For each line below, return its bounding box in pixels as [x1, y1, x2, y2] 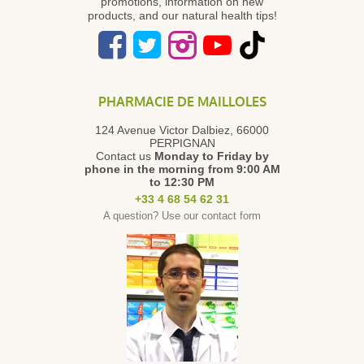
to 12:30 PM [149, 176, 214, 188]
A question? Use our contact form [103, 210, 261, 221]
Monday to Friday [154, 150, 252, 162]
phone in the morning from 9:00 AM [84, 163, 280, 175]
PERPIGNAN [149, 137, 215, 149]
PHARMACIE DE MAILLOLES [97, 93, 266, 110]
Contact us [95, 150, 154, 162]
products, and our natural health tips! [87, 10, 277, 21]
